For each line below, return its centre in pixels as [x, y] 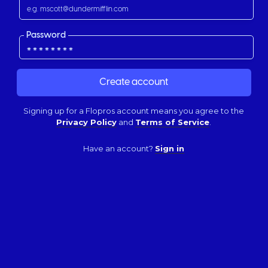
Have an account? [119, 148]
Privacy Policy [87, 122]
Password [46, 35]
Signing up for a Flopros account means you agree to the [134, 110]
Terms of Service [173, 122]
